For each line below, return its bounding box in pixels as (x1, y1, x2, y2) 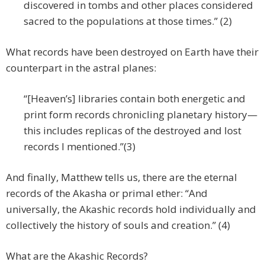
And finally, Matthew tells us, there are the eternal (6, 170, 237, 185)
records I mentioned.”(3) (24, 140, 135, 154)
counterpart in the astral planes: (6, 61, 156, 75)
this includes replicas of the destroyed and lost (24, 124, 241, 138)
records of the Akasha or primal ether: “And (6, 186, 208, 201)
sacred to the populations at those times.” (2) (24, 14, 232, 28)
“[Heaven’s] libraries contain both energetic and (24, 92, 245, 106)
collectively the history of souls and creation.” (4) (6, 218, 230, 232)
